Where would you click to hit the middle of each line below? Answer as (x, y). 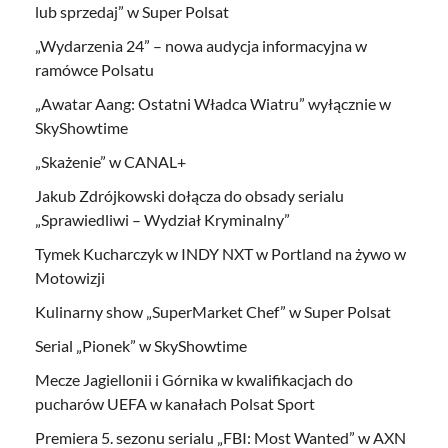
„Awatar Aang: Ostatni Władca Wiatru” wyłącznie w (213, 103)
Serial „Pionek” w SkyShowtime (141, 345)
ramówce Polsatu (94, 69)
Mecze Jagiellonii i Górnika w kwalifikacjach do (194, 379)
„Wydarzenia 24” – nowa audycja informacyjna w (201, 45)
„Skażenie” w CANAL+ (110, 161)
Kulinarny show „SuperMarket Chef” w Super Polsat (213, 311)
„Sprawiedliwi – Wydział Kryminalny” (162, 219)
